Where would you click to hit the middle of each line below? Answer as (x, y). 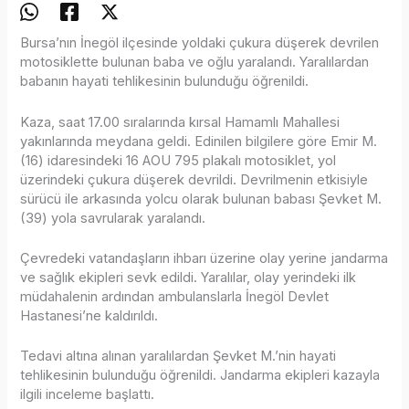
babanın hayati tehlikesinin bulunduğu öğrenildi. (165, 82)
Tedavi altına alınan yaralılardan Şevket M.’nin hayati (178, 357)
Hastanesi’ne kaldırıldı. (89, 315)
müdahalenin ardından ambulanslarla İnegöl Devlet (175, 296)
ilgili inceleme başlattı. (88, 395)
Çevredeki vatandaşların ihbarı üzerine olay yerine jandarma (204, 258)
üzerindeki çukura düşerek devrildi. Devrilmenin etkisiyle (194, 179)
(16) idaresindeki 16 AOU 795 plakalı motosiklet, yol (178, 160)
